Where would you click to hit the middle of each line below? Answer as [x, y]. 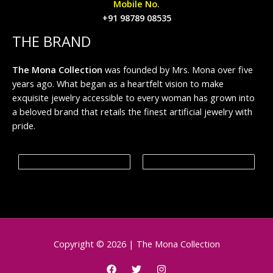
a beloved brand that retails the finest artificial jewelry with [132, 111]
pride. [24, 125]
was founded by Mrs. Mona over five [178, 69]
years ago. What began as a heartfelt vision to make [118, 83]
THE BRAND [51, 42]
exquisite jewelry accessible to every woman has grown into [133, 97]
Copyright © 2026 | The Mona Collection [136, 243]
